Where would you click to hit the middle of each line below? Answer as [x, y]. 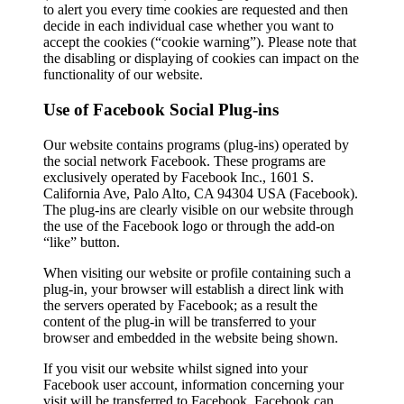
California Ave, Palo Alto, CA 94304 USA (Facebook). [201, 193]
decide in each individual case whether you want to [188, 26]
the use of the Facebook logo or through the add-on [189, 225]
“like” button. [82, 242]
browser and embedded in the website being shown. [191, 337]
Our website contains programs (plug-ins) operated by [196, 144]
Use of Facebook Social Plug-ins [161, 110]
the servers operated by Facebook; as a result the [180, 305]
